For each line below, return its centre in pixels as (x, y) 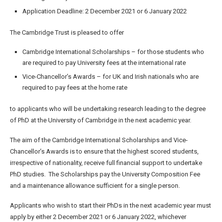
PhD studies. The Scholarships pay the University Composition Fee (105, 174)
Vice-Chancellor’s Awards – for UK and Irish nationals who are (111, 76)
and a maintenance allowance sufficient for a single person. (95, 185)
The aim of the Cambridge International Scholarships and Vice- (99, 140)
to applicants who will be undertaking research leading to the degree (108, 109)
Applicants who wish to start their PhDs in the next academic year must (111, 205)
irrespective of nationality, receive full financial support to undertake (106, 163)
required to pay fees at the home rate (75, 87)
